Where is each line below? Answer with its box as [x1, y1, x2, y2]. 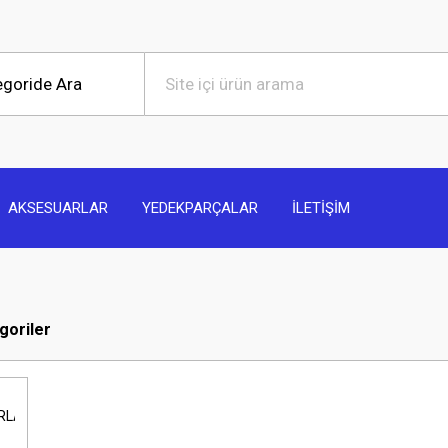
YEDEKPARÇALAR [142, 198, 258, 217]
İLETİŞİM [292, 198, 350, 217]
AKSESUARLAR [8, 198, 108, 217]
